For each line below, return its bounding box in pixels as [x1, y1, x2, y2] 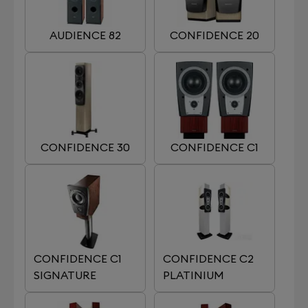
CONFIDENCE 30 [41, 140, 130, 154]
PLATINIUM [163, 268, 224, 282]
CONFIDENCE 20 [170, 28, 259, 42]
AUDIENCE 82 [49, 28, 121, 42]
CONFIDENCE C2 [163, 252, 254, 265]
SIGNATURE [34, 268, 96, 282]
